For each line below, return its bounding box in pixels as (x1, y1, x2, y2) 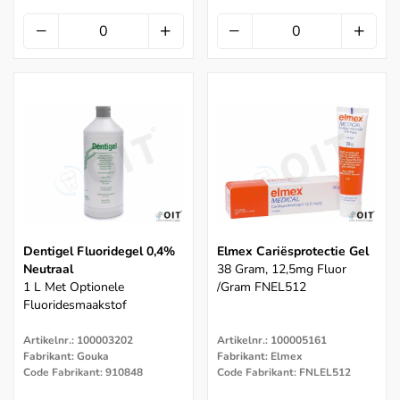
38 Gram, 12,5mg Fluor (216, 260, 346, 278)
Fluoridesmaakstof (23, 296, 127, 313)
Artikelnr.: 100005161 (216, 332, 327, 347)
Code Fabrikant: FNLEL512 (216, 364, 351, 379)
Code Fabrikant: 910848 (23, 364, 143, 379)
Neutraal (23, 260, 73, 278)
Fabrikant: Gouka (23, 348, 109, 363)
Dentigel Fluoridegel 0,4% (23, 242, 175, 260)
